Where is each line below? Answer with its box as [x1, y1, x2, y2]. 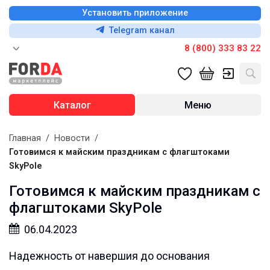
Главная [9, 133, 41, 143]
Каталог [53, 99, 91, 111]
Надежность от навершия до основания [9, 250, 210, 262]
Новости [54, 133, 90, 143]
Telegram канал [108, 25, 175, 36]
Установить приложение [82, 8, 188, 18]
